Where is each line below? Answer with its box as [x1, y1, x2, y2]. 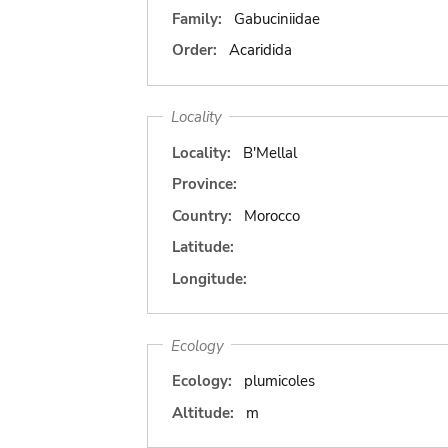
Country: [172, 205, 232, 226]
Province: [172, 174, 237, 194]
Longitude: [172, 268, 247, 289]
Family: [172, 8, 222, 29]
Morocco [243, 205, 300, 226]
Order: [172, 40, 217, 60]
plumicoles [243, 371, 315, 391]
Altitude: [172, 402, 234, 423]
